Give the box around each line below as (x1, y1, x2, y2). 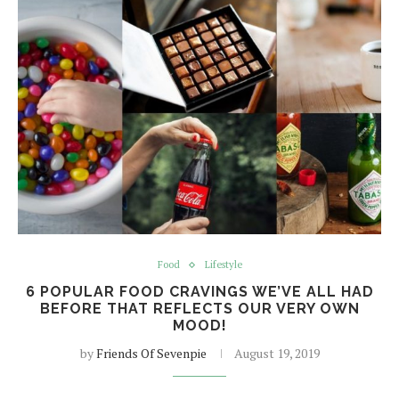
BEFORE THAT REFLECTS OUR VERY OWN (39, 300, 360, 317)
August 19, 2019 (233, 345, 320, 362)
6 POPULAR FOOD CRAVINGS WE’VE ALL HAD (25, 283, 374, 300)
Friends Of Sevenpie (95, 345, 207, 362)
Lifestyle (204, 258, 242, 271)
